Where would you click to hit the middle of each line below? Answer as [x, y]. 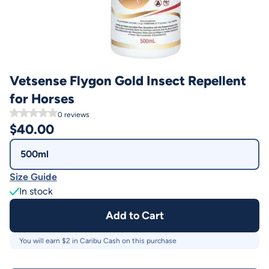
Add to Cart [134, 216]
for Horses [42, 99]
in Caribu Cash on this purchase [123, 241]
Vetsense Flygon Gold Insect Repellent [128, 81]
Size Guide [33, 177]
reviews [76, 115]
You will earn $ [43, 241]
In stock [36, 191]
